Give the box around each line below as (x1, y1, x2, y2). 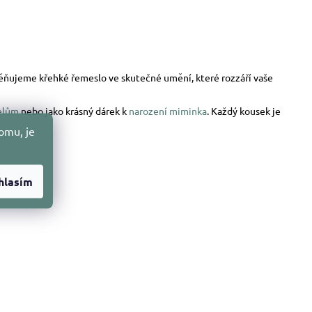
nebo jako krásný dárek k (21, 104, 127, 117)
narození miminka (129, 104, 207, 117)
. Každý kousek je (207, 104, 281, 117)
